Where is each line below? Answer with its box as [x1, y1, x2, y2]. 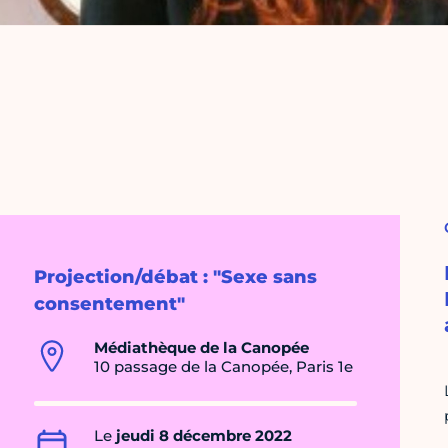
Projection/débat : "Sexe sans [34, 266, 317, 289]
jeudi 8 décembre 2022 [116, 426, 292, 446]
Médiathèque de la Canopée [94, 338, 309, 358]
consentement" [34, 293, 185, 316]
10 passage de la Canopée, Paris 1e [94, 357, 353, 377]
